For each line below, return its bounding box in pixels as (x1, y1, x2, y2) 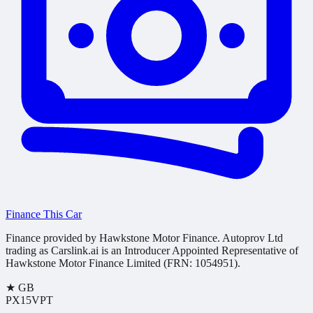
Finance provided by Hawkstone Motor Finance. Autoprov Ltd (6, 232, 283, 245)
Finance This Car (6, 208, 82, 221)
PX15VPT (6, 294, 53, 307)
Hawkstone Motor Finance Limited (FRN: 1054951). (6, 257, 240, 270)
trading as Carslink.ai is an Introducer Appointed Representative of (6, 245, 298, 257)
